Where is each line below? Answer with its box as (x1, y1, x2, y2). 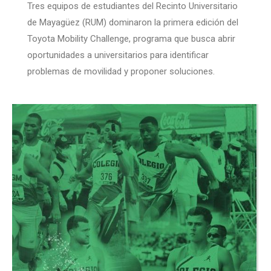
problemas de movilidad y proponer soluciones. (27, 66, 215, 77)
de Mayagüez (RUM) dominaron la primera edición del (27, 17, 238, 28)
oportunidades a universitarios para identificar (27, 50, 209, 61)
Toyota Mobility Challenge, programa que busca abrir (27, 33, 235, 45)
